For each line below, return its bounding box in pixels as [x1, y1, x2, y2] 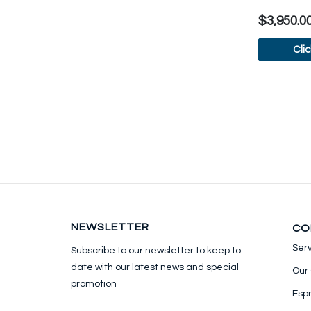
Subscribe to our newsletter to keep [71, 245, 230, 255]
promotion [71, 278, 117, 289]
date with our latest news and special [71, 262, 239, 272]
